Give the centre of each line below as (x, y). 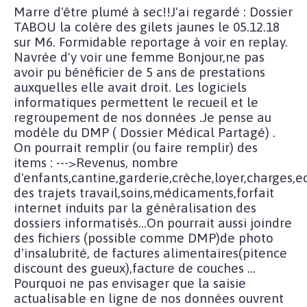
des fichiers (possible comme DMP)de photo (144, 237)
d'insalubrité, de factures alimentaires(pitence (150, 253)
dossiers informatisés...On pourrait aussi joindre (153, 222)
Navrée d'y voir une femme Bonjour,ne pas (139, 57)
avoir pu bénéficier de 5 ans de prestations (139, 72)
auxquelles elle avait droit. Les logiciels (130, 87)
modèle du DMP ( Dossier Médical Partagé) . (145, 132)
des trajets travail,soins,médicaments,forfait (144, 192)
